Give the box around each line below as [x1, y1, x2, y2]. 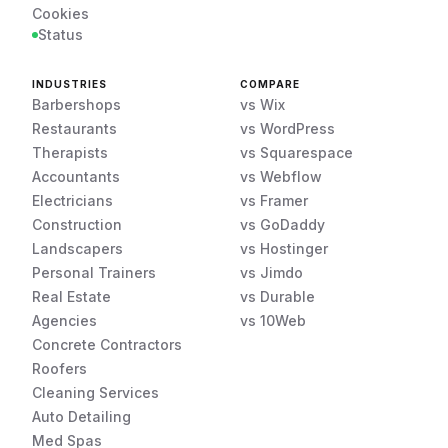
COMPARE [240, 78, 300, 90]
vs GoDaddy [240, 216, 325, 233]
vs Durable [240, 288, 315, 305]
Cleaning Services [32, 384, 159, 401]
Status [38, 26, 83, 43]
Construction [32, 216, 122, 233]
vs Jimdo [240, 264, 303, 281]
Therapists [32, 144, 108, 161]
